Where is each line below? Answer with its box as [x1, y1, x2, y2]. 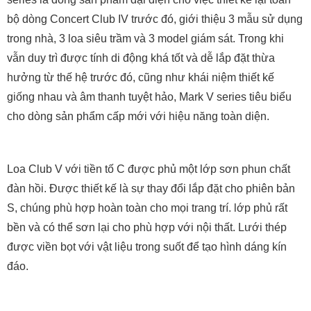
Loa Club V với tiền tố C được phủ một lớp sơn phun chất [7, 163, 290, 175]
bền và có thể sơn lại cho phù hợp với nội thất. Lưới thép [7, 221, 287, 233]
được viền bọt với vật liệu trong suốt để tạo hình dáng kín [7, 241, 287, 253]
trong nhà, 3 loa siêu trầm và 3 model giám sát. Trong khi [7, 33, 284, 44]
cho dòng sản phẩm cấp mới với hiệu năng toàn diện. [7, 110, 272, 122]
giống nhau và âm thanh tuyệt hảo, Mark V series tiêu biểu [7, 91, 292, 103]
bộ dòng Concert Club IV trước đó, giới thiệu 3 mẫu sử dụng [7, 13, 303, 25]
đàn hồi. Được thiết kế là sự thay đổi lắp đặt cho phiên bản [7, 183, 295, 194]
